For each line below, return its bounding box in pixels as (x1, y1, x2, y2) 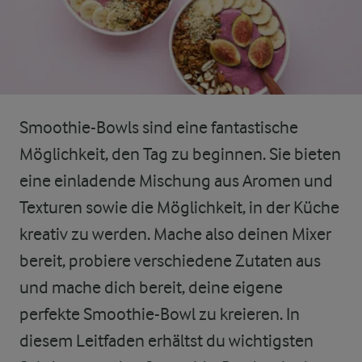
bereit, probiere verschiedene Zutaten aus (19, 250, 321, 271)
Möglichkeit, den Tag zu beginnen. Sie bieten (19, 144, 341, 164)
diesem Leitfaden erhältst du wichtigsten (19, 330, 314, 351)
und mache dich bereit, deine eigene (19, 277, 283, 297)
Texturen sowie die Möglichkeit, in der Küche (19, 197, 339, 217)
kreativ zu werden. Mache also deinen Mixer (19, 224, 331, 244)
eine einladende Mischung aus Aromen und (19, 170, 333, 191)
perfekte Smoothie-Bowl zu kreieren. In (19, 304, 300, 324)
